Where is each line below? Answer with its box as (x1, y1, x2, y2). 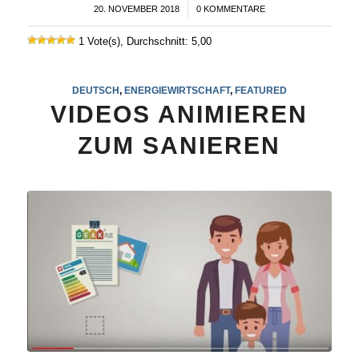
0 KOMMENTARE (196, 3, 265, 14)
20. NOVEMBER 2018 (93, 3, 179, 14)
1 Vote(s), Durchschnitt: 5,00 (75, 34, 212, 47)
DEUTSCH (71, 84, 119, 95)
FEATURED (234, 84, 287, 95)
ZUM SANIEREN (78, 131, 281, 159)
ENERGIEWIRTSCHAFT (123, 84, 230, 95)
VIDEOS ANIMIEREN (50, 100, 309, 127)
